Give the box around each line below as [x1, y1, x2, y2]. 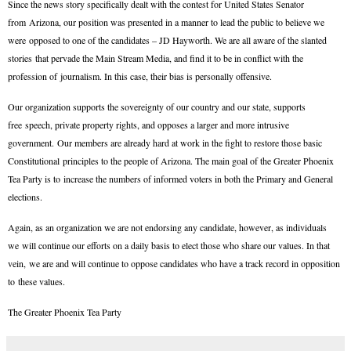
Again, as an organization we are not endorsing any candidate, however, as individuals [8, 220, 327, 233]
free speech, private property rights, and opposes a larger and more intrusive [8, 118, 289, 131]
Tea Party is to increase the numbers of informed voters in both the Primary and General [8, 172, 333, 185]
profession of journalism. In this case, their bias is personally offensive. [8, 70, 272, 83]
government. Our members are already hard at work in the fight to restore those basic [8, 136, 322, 149]
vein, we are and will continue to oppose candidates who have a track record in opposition [8, 256, 340, 270]
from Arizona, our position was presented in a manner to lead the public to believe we [8, 16, 324, 29]
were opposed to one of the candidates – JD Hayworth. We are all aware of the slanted [8, 34, 327, 47]
